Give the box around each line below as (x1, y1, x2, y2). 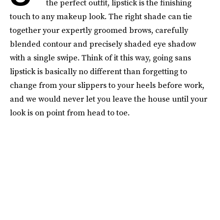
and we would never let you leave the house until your (10, 93, 207, 104)
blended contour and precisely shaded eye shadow (10, 38, 196, 49)
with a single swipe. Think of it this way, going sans (10, 52, 191, 63)
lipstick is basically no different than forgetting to (10, 66, 187, 77)
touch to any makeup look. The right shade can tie (10, 11, 192, 22)
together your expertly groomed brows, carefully (10, 25, 188, 35)
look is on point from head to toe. (10, 107, 130, 118)
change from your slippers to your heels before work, (10, 80, 204, 90)
